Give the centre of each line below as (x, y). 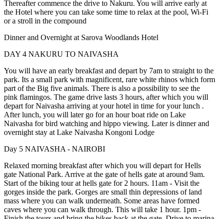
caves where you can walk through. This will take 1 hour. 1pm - (102, 210)
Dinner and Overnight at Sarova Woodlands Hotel (81, 38)
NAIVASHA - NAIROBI (65, 149)
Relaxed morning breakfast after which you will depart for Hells (102, 166)
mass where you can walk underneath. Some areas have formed (102, 201)
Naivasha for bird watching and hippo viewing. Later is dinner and (107, 124)
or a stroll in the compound (45, 21)
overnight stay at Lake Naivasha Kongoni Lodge (79, 132)
